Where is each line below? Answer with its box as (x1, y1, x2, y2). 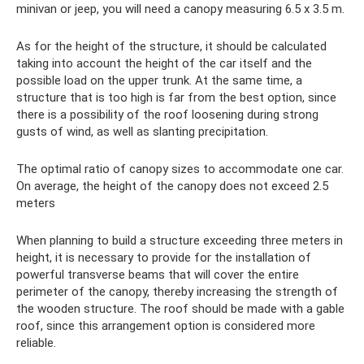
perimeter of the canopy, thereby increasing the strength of (16, 284, 338, 299)
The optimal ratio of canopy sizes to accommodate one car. (16, 161, 344, 176)
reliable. (16, 335, 56, 350)
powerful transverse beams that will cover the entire (16, 266, 299, 282)
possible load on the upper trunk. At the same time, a (16, 72, 302, 88)
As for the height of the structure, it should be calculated (16, 38, 327, 54)
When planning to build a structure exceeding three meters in (16, 232, 343, 248)
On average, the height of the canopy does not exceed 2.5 (16, 178, 328, 193)
